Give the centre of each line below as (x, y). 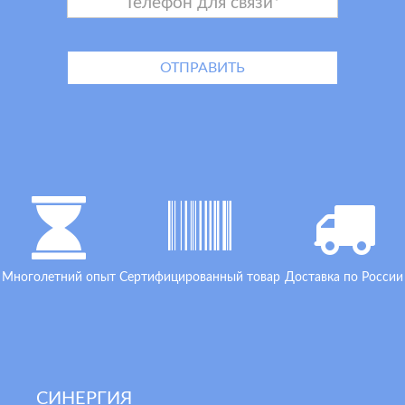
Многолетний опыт (59, 278)
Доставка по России (344, 278)
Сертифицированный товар (200, 278)
